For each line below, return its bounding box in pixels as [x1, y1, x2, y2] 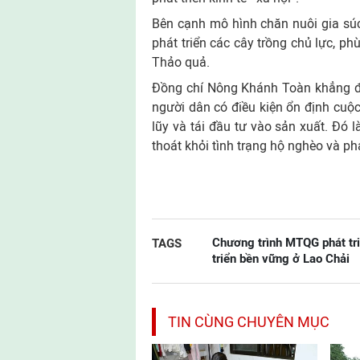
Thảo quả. [152, 55, 213, 70]
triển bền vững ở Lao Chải [212, 252, 350, 265]
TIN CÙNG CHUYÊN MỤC [168, 313, 329, 330]
